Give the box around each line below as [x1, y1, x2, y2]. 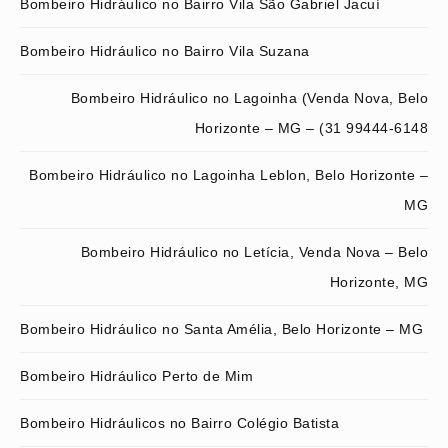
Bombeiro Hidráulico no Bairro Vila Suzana [20, 42, 310, 59]
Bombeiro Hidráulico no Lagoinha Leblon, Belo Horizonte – [29, 166, 428, 183]
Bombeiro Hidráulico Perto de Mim [20, 367, 253, 384]
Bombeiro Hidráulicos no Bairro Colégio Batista [20, 414, 339, 431]
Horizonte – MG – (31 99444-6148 [194, 119, 428, 136]
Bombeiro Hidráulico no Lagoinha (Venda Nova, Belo [70, 89, 428, 106]
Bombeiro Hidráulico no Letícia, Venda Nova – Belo [80, 243, 428, 260]
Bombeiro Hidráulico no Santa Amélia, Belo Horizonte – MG [20, 320, 423, 337]
